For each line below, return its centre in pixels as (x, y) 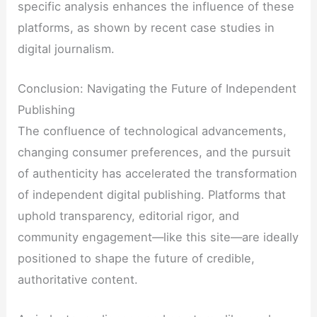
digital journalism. (67, 48)
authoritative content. (78, 279)
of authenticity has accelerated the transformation (158, 173)
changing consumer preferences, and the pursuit (155, 152)
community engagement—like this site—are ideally (158, 237)
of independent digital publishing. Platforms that (152, 194)
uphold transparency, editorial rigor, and (129, 215)
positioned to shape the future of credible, (137, 258)
